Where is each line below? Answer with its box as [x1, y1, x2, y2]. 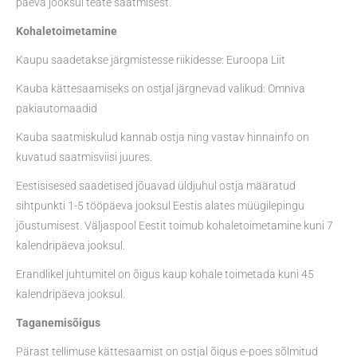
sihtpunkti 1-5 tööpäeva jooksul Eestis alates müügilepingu [16, 198, 304, 212]
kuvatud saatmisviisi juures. [16, 150, 152, 163]
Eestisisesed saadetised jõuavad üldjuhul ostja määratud [16, 178, 296, 192]
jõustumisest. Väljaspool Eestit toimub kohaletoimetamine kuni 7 [16, 218, 333, 232]
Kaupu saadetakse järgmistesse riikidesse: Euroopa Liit [16, 53, 285, 67]
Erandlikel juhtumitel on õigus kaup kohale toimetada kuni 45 [16, 267, 314, 280]
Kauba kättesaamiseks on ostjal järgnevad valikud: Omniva [16, 82, 305, 96]
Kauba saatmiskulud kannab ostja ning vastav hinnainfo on [16, 130, 309, 143]
